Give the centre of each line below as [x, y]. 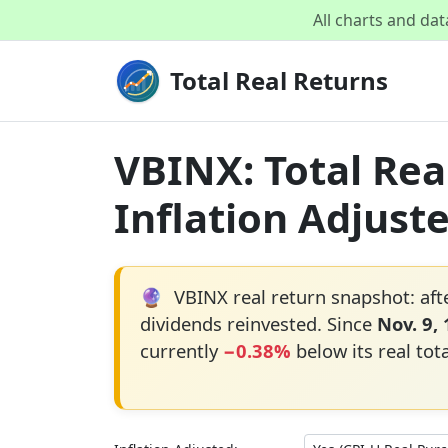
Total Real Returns [279, 80]
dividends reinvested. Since [258, 323]
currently [181, 350]
